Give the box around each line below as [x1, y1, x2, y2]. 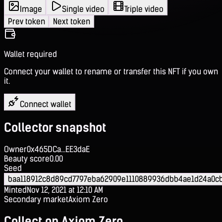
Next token [53, 16, 90, 26]
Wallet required [4, 49, 57, 59]
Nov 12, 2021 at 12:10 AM [27, 185, 103, 195]
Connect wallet [20, 99, 71, 109]
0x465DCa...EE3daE [27, 144, 90, 154]
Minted [4, 185, 27, 195]
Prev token [8, 16, 45, 26]
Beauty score [4, 154, 50, 164]
